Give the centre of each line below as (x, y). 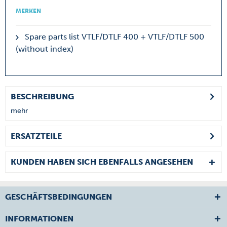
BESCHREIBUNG (42, 97)
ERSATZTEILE (36, 136)
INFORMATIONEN (39, 219)
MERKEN (28, 11)
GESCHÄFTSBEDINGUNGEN (59, 197)
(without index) (45, 49)
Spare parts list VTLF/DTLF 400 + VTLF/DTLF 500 (113, 37)
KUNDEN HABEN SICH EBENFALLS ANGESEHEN (102, 162)
